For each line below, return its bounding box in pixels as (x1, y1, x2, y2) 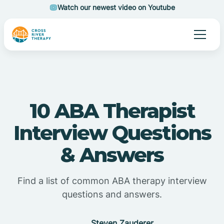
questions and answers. (62, 189, 162, 199)
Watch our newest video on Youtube (57, 3, 175, 11)
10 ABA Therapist (29, 98, 195, 123)
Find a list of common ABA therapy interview (17, 175, 207, 186)
